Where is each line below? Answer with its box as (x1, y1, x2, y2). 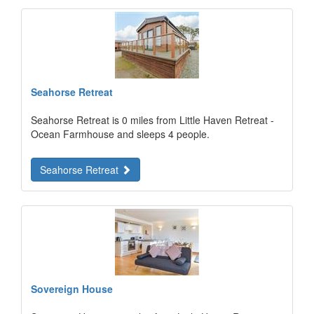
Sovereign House (31, 282, 113, 296)
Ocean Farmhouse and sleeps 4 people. (31, 127, 210, 141)
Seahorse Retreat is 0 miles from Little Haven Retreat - (31, 113, 274, 127)
